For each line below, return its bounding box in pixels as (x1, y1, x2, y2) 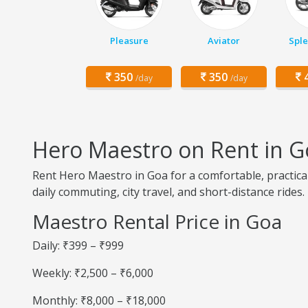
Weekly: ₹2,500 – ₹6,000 (32, 265, 153, 280)
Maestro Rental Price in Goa (32, 208, 282, 234)
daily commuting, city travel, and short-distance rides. (32, 184, 305, 199)
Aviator (208, 34, 240, 47)
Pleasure (109, 34, 148, 47)
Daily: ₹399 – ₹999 (32, 238, 124, 253)
